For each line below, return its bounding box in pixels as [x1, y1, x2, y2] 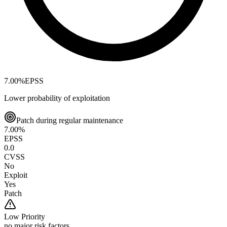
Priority [19, 212, 45, 221]
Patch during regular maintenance [16, 116, 123, 125]
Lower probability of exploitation [4, 93, 110, 102]
